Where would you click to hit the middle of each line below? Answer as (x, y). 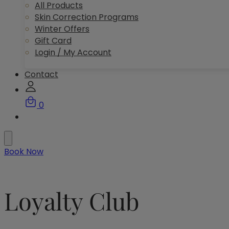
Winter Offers (62, 29)
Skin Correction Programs (86, 17)
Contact (41, 74)
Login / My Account (73, 52)
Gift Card (53, 40)
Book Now (24, 151)
